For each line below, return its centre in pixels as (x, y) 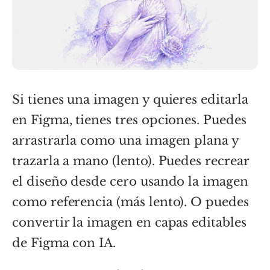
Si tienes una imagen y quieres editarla (130, 99)
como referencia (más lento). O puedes (130, 202)
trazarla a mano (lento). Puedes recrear (130, 161)
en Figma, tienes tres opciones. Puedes (129, 120)
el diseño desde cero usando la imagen (130, 181)
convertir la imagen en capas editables (129, 222)
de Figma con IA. (64, 243)
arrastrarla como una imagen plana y (125, 140)
